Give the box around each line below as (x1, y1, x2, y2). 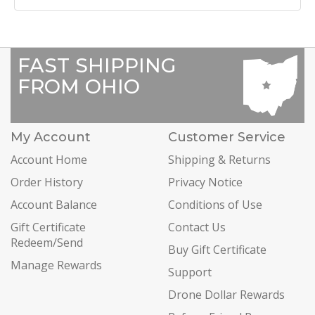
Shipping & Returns (168, 152, 271, 168)
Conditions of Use (168, 197, 262, 213)
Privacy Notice (168, 174, 243, 191)
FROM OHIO (18, 75, 140, 98)
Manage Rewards (11, 257, 102, 274)
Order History (11, 174, 83, 191)
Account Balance (11, 197, 97, 213)
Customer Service (168, 129, 285, 146)
